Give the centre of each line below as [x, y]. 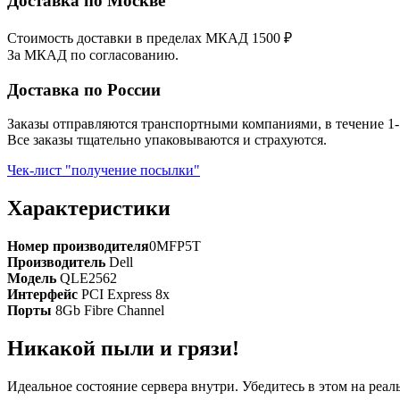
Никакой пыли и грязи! [123, 349]
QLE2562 [88, 279]
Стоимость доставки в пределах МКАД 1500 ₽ [150, 37]
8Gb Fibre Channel [110, 311]
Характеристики [89, 208]
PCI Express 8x [125, 295]
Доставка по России [84, 89]
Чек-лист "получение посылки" [104, 171]
